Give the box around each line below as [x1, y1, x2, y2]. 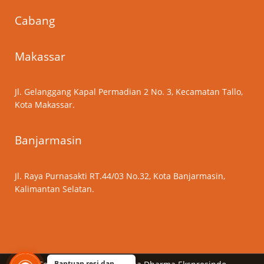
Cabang [15, 13, 55, 29]
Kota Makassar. [15, 98, 75, 110]
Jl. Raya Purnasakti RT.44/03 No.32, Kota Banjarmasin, [15, 170, 225, 181]
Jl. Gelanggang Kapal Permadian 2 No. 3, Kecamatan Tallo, [15, 85, 243, 97]
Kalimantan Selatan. [15, 183, 94, 194]
